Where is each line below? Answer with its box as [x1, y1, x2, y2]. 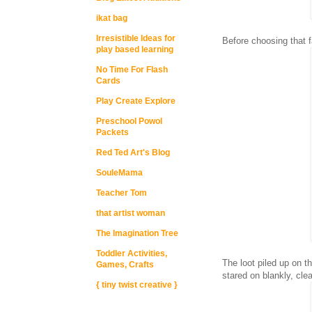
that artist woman [96, 208, 165, 218]
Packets [96, 127, 129, 137]
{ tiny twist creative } [96, 280, 178, 290]
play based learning [96, 45, 173, 54]
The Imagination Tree [96, 228, 178, 238]
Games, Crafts [96, 260, 154, 270]
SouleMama [96, 168, 143, 178]
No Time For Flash [96, 65, 168, 75]
